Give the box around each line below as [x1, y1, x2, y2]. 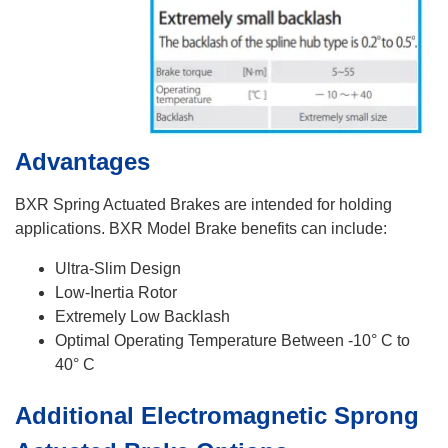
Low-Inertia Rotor [55, 283, 177, 301]
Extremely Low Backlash [55, 307, 230, 325]
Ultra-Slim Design [55, 259, 181, 277]
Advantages [15, 147, 150, 175]
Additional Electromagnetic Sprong [15, 401, 419, 429]
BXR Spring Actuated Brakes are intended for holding [15, 195, 392, 213]
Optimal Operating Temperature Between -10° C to [55, 331, 410, 349]
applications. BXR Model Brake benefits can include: [15, 219, 387, 237]
